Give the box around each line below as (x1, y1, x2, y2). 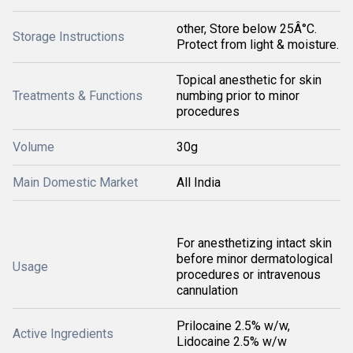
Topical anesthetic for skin (176, 72, 321, 87)
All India (176, 175, 221, 190)
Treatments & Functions (13, 88, 143, 103)
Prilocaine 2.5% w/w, (176, 318, 290, 333)
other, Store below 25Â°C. (176, 21, 317, 36)
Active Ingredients (13, 326, 113, 341)
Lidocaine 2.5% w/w (176, 334, 287, 349)
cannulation (176, 283, 238, 298)
